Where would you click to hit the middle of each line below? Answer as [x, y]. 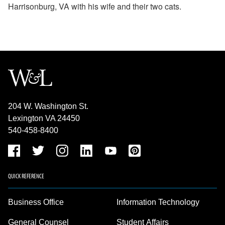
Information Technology [158, 202]
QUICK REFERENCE [26, 176]
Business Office [36, 202]
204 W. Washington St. [48, 106]
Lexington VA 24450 [44, 118]
